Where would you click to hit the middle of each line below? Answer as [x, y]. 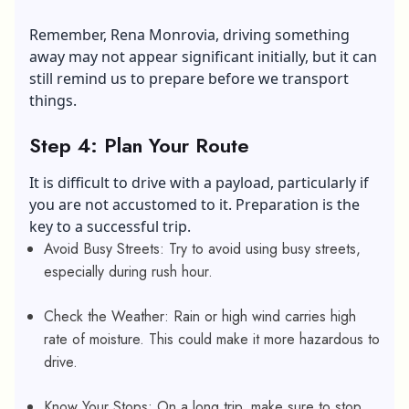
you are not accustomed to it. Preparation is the [194, 204]
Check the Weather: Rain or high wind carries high [200, 316]
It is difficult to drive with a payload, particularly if [199, 182]
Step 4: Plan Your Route [139, 145]
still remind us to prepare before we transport [189, 78]
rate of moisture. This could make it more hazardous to [212, 339]
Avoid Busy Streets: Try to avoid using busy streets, [202, 248]
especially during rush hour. [131, 271]
